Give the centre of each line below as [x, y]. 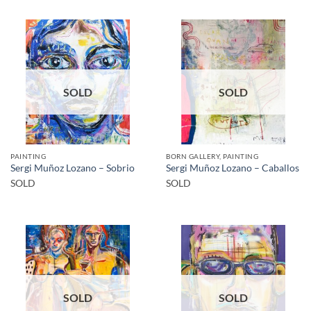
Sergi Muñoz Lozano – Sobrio [73, 168]
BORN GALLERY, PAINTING [212, 156]
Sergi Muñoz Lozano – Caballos [233, 168]
